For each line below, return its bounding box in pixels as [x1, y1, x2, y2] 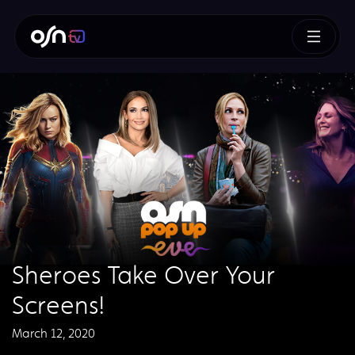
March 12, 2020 [12, 326, 95, 341]
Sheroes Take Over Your [12, 261, 275, 290]
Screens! [12, 291, 105, 320]
